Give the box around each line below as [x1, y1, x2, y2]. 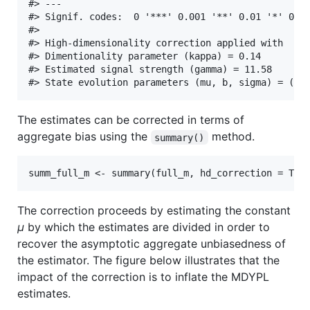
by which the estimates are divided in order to [24, 220, 270, 235]
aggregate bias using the [17, 129, 151, 144]
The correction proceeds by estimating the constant [17, 203, 291, 218]
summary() [154, 131, 205, 143]
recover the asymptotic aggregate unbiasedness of [17, 237, 286, 251]
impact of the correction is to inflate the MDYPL [17, 270, 269, 284]
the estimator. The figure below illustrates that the [17, 253, 280, 268]
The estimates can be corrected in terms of [17, 113, 244, 127]
